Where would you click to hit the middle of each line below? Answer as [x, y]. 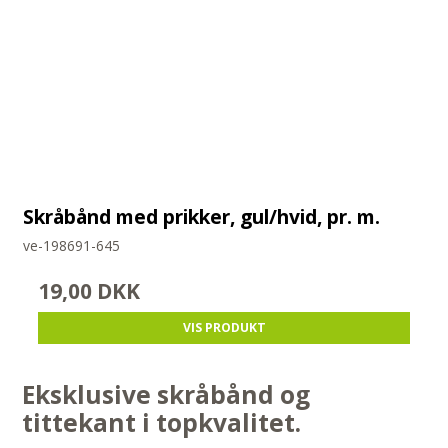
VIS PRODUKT [224, 328]
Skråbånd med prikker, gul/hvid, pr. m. [202, 216]
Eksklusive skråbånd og [166, 395]
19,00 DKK [89, 291]
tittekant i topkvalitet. [165, 423]
